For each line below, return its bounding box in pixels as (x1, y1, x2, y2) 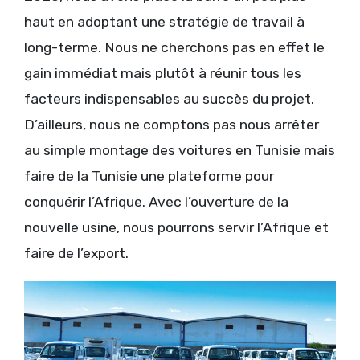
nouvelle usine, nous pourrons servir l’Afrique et (24, 219, 329, 236)
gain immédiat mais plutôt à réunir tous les (24, 65, 301, 82)
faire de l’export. (24, 245, 129, 262)
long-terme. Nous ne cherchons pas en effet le (24, 39, 325, 56)
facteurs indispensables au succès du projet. (24, 91, 314, 108)
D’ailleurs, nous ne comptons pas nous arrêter (24, 117, 319, 133)
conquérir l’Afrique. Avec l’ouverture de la (24, 194, 288, 211)
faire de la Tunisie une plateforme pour (24, 168, 274, 185)
